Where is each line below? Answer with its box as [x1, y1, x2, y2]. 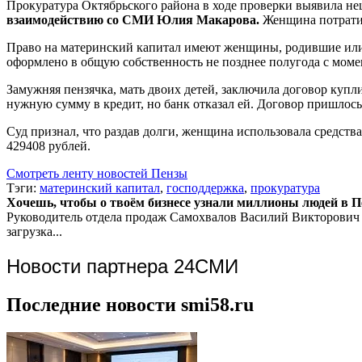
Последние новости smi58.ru [6, 293, 254, 315]
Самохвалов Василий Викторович [170, 209, 360, 224]
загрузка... [6, 224, 62, 238]
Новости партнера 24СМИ [6, 255, 238, 277]
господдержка [166, 180, 244, 195]
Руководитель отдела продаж [6, 209, 166, 224]
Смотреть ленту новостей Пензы [6, 166, 187, 180]
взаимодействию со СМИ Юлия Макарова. [6, 12, 259, 27]
